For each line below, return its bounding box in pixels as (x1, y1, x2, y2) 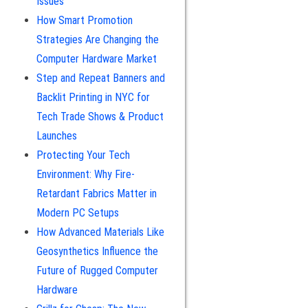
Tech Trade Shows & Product (36, 110, 164, 123)
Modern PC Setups (36, 206, 119, 219)
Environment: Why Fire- (36, 168, 135, 181)
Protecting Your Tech (36, 148, 130, 162)
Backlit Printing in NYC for (36, 91, 150, 104)
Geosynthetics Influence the (36, 245, 158, 258)
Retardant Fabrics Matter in (36, 187, 157, 200)
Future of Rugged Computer (36, 264, 158, 277)
